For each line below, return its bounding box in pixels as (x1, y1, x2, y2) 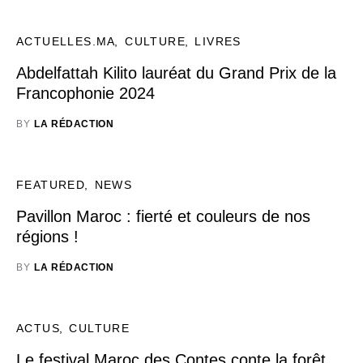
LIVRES (194, 35, 241, 48)
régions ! (16, 228, 79, 246)
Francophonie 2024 (16, 84, 155, 102)
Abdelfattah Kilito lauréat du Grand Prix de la (16, 64, 336, 82)
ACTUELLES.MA (16, 35, 116, 48)
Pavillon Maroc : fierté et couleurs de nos (16, 207, 310, 225)
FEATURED (16, 178, 86, 191)
